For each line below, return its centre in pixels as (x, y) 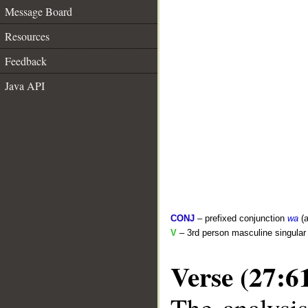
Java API (25, 86)
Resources (27, 36)
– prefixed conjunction (241, 218)
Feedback (26, 61)
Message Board (38, 11)
